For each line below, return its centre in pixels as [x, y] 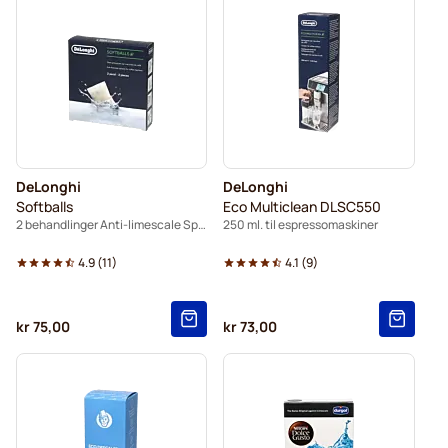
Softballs [44, 206]
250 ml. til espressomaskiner [301, 224]
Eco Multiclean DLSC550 [302, 206]
